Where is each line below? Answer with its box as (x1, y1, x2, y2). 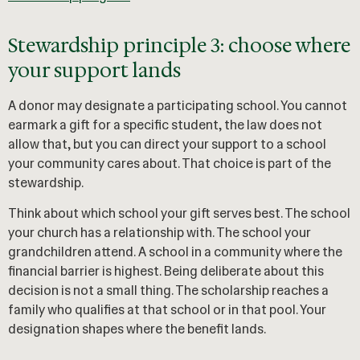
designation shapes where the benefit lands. (8, 320, 266, 337)
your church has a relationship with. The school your (8, 223, 311, 241)
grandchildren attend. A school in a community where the (8, 243, 342, 260)
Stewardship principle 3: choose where (8, 32, 350, 59)
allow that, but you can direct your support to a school (8, 135, 326, 153)
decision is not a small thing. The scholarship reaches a (8, 281, 329, 299)
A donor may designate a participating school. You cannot (8, 96, 347, 114)
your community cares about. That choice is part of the (8, 154, 331, 172)
